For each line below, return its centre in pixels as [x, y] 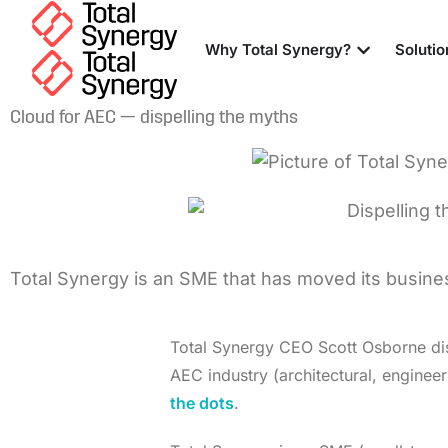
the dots [202, 403]
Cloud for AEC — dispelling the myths [154, 118]
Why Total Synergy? [277, 49]
